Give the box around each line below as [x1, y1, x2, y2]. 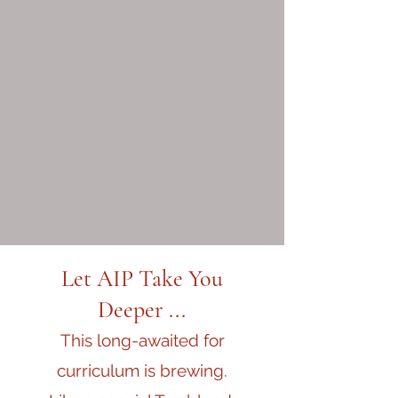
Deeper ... [98, 296, 186, 323]
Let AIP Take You [60, 265, 223, 292]
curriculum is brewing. [57, 361, 227, 380]
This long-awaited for [60, 330, 225, 350]
